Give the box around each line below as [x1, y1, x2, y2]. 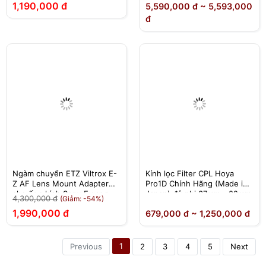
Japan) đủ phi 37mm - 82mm [145, 189, 251, 199]
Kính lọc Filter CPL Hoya [145, 169, 234, 179]
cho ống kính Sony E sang [12, 189, 109, 199]
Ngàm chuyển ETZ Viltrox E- [12, 169, 117, 179]
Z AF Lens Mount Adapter [12, 179, 109, 189]
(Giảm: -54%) [60, 194, 104, 203]
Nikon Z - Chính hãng [12, 199, 91, 209]
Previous [70, 241, 102, 251]
